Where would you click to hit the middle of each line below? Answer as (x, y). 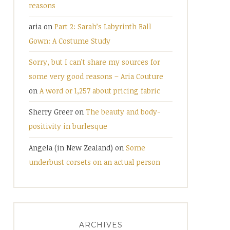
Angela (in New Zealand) (71, 147)
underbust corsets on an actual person (94, 162)
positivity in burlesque (68, 126)
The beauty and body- (123, 112)
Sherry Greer (51, 112)
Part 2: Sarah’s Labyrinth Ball (103, 26)
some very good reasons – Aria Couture (96, 76)
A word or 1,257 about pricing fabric (100, 91)
